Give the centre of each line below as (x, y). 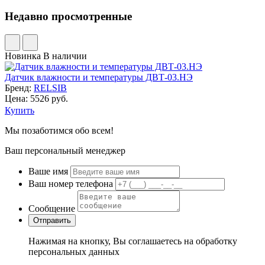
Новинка (23, 56)
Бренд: (19, 88)
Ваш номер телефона (71, 183)
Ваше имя (48, 171)
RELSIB (50, 88)
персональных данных (74, 251)
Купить (20, 110)
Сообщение (52, 208)
